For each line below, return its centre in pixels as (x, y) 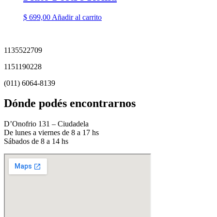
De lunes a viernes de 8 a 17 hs (51, 133)
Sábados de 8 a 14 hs (36, 141)
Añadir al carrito (77, 17)
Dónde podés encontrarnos (70, 103)
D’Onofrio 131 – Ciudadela (46, 124)
